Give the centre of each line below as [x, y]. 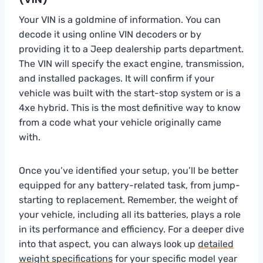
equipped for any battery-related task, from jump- [129, 185]
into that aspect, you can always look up [108, 244]
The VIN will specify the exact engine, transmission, [131, 63]
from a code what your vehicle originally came [120, 122]
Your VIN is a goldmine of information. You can [120, 19]
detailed [216, 244]
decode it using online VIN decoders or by [110, 34]
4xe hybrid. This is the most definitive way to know [130, 107]
